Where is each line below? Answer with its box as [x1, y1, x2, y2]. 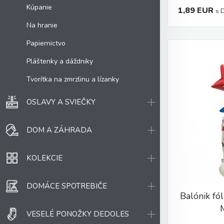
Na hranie [26, 20, 57, 30]
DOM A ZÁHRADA [26, 125, 92, 135]
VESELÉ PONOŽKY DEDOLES [26, 209, 129, 219]
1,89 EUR [178, 5, 213, 16]
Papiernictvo [26, 38, 65, 48]
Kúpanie [26, 2, 52, 12]
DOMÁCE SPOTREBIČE [26, 181, 107, 191]
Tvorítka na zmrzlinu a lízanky [26, 74, 119, 84]
